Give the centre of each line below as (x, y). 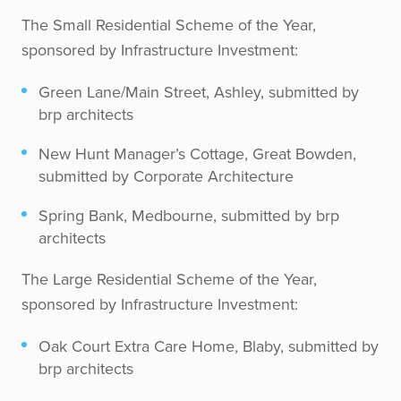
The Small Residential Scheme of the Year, (169, 25)
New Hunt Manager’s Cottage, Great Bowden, (198, 154)
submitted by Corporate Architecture (166, 176)
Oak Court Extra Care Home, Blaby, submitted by (209, 346)
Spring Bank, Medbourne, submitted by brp (189, 216)
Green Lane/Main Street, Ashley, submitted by (199, 92)
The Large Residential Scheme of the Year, (169, 279)
